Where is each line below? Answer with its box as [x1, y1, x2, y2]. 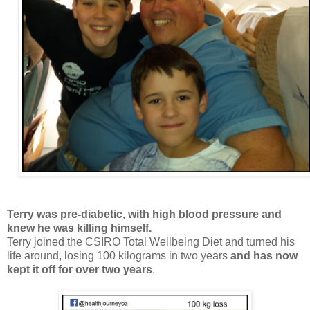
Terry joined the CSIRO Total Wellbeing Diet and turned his [7, 235, 295, 248]
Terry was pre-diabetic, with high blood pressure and [7, 208, 282, 220]
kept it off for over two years [7, 263, 152, 275]
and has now [230, 249, 298, 262]
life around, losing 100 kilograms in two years [7, 249, 230, 262]
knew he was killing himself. [7, 221, 152, 234]
